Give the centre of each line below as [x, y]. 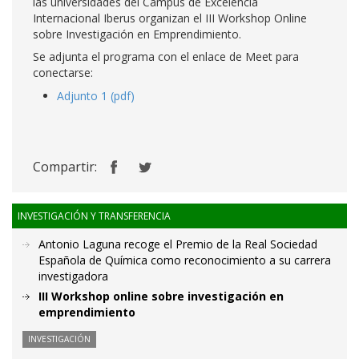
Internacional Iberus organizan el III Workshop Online [170, 18]
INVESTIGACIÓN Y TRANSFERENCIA [94, 216]
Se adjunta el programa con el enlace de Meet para [166, 56]
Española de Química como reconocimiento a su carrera [185, 260]
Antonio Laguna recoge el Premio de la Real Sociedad [178, 244]
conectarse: [63, 73]
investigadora [73, 276]
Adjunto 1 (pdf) [96, 96]
